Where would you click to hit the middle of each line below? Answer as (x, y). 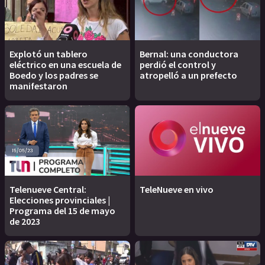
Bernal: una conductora (189, 54)
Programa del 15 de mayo (62, 210)
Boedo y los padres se (54, 75)
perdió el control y (178, 64)
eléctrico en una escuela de (65, 64)
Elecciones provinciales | (60, 200)
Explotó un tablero (49, 54)
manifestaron (38, 85)
